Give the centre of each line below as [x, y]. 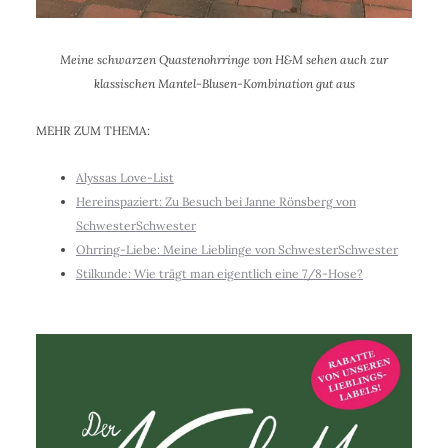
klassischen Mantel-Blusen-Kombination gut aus [224, 84]
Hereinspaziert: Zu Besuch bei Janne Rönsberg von [215, 202]
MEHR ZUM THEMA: [92, 131]
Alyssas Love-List [124, 178]
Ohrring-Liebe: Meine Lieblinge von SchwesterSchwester [236, 250]
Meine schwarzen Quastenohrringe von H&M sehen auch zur [224, 60]
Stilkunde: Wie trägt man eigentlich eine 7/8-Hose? [219, 274]
